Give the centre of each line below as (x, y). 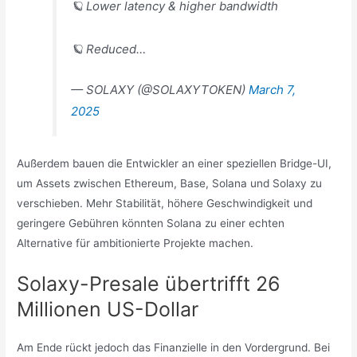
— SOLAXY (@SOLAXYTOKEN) (160, 89)
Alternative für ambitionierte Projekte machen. (135, 243)
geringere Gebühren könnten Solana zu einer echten (151, 224)
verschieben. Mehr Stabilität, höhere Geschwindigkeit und (165, 204)
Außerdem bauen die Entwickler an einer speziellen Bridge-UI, (175, 164)
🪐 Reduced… (109, 49)
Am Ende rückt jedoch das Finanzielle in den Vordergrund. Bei (174, 348)
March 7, (273, 89)
